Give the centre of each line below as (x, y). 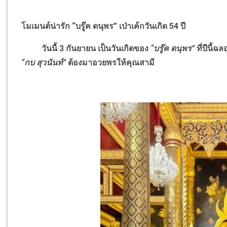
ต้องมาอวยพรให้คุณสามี (110, 63)
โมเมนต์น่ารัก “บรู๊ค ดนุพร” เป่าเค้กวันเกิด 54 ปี (105, 26)
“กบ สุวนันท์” (44, 63)
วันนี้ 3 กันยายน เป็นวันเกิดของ (86, 49)
